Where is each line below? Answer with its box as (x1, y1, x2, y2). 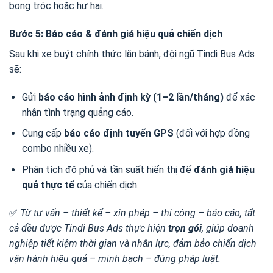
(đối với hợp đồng (173, 127, 250, 140)
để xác (223, 91, 255, 103)
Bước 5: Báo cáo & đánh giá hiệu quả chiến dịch (9, 27, 222, 40)
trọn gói (168, 222, 202, 234)
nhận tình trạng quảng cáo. (21, 106, 133, 118)
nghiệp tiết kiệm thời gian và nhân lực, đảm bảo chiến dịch (9, 237, 257, 249)
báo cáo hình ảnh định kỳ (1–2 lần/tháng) (38, 91, 224, 103)
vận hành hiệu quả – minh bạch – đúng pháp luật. (9, 252, 221, 264)
